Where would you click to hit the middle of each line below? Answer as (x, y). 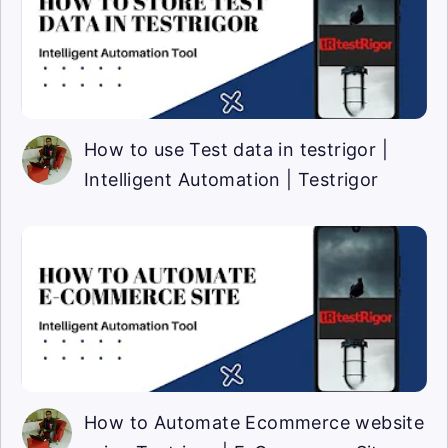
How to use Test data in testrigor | (236, 150)
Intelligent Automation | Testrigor (231, 180)
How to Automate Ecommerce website (254, 423)
